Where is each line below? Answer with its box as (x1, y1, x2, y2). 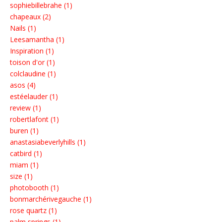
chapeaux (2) (10, 12, 51, 22)
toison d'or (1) (10, 57, 55, 67)
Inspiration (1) (10, 46, 54, 56)
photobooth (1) (10, 183, 59, 193)
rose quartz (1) (10, 206, 57, 216)
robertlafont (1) (10, 114, 59, 124)
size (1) (10, 171, 33, 181)
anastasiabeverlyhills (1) (10, 137, 86, 147)
